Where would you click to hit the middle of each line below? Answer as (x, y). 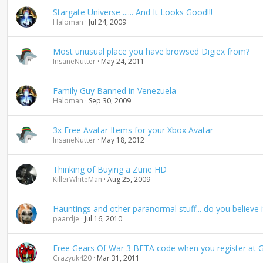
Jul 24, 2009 (107, 22)
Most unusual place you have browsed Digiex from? (151, 51)
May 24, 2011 (122, 61)
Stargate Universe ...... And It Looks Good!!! (132, 12)
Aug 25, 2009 (129, 179)
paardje (66, 219)
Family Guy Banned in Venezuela (114, 91)
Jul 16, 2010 (103, 219)
